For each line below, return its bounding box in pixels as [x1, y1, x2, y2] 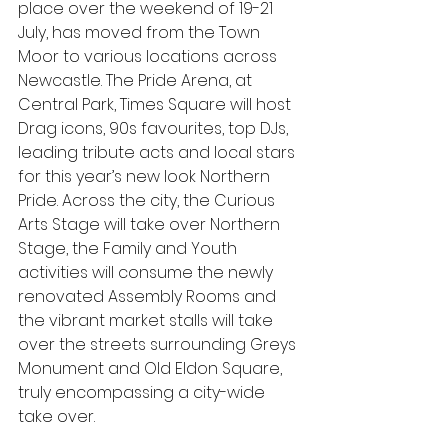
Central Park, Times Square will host [18, 93, 295, 116]
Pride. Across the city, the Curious [18, 189, 279, 212]
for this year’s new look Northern [18, 165, 274, 188]
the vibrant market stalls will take [18, 309, 277, 332]
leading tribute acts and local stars [18, 141, 299, 164]
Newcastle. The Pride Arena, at [18, 69, 256, 92]
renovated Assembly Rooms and [18, 285, 280, 308]
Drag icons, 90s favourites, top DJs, [18, 117, 292, 140]
